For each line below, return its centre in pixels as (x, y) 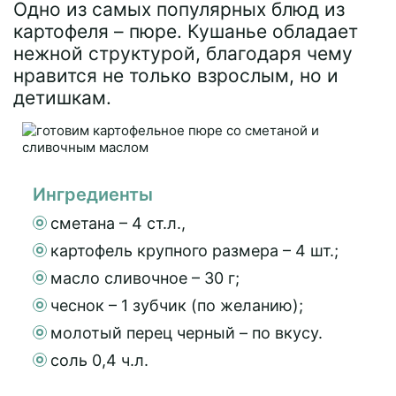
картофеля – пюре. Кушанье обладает (186, 31)
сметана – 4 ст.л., (118, 223)
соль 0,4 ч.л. (99, 360)
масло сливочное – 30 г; (145, 278)
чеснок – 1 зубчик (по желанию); (177, 305)
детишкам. (62, 98)
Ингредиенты (93, 194)
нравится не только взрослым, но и (176, 76)
